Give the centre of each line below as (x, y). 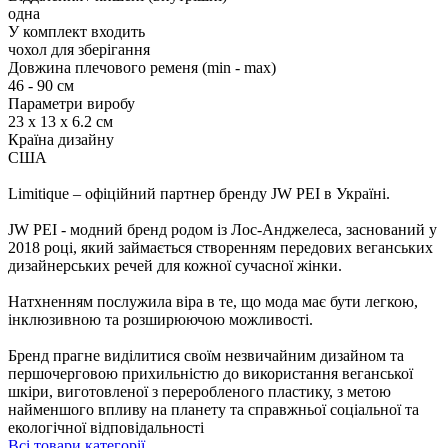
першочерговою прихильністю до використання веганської (210, 374)
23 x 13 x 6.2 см (60, 122)
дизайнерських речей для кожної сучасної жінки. (175, 266)
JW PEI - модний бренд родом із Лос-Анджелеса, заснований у (222, 230)
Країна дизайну (61, 140)
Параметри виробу (71, 104)
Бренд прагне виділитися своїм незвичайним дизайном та (206, 356)
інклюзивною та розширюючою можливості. (160, 320)
